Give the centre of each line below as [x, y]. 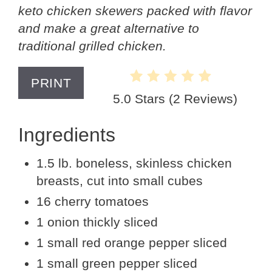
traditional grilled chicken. [92, 46]
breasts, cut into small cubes [120, 180]
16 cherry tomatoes [93, 201]
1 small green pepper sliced [117, 263]
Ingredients [67, 134]
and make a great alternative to [109, 28]
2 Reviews [203, 98]
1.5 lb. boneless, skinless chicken [134, 163]
